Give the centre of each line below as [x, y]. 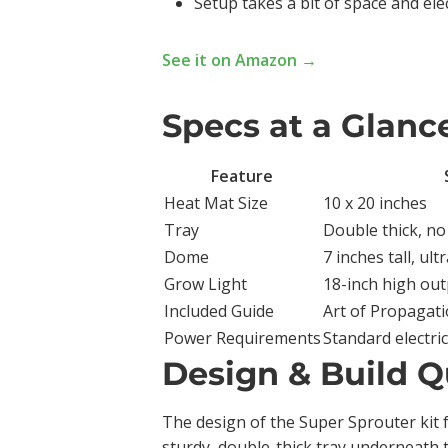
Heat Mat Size [215, 203]
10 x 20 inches [374, 203]
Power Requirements [242, 338]
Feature [242, 176]
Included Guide [218, 311]
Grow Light [205, 284]
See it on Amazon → [239, 60]
